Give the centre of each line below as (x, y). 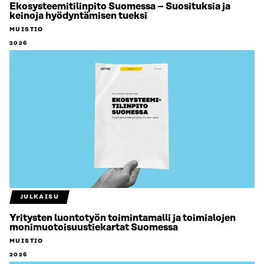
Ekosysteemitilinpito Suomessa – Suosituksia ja (120, 7)
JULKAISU (39, 197)
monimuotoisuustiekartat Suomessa (94, 228)
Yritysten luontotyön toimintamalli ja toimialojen (123, 218)
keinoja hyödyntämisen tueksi (78, 16)
